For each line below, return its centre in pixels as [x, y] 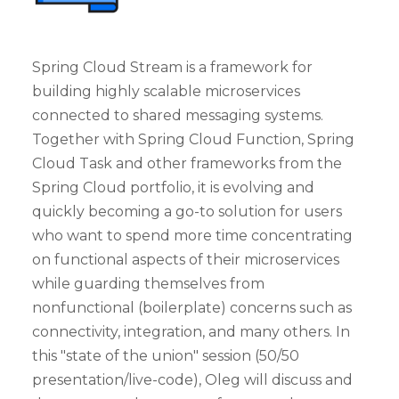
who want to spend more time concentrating [192, 235]
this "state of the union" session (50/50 [166, 355]
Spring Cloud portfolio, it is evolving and [173, 187]
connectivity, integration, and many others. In [191, 331]
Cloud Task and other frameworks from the [187, 163]
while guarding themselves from [148, 283]
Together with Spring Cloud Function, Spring [193, 139]
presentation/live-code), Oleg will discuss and [192, 379]
